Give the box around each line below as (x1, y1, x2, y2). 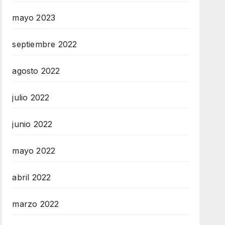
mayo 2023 (12, 12, 56, 23)
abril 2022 (12, 172, 51, 182)
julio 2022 (12, 92, 50, 102)
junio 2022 (12, 119, 53, 129)
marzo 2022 (12, 198, 59, 209)
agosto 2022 (12, 65, 60, 76)
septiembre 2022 (12, 39, 77, 49)
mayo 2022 (12, 145, 56, 156)
